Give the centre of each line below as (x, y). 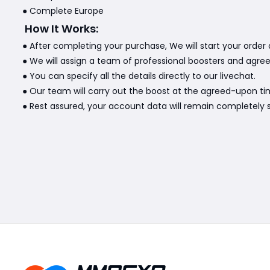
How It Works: (61, 29)
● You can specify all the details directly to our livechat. (139, 76)
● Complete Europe (63, 11)
